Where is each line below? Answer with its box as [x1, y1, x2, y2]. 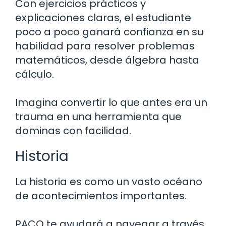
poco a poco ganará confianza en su [15, 24, 203, 39]
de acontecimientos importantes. [15, 188, 187, 203]
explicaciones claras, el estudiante [15, 10, 191, 25]
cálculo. [15, 67, 54, 81]
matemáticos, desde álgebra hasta [15, 52, 199, 67]
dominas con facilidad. [15, 123, 131, 138]
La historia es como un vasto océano [15, 174, 202, 189]
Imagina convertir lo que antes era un [15, 95, 207, 109]
